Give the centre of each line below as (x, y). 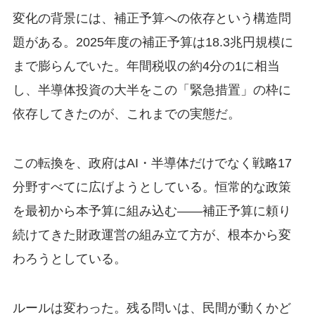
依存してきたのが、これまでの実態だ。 (126, 114)
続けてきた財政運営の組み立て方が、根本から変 (152, 235)
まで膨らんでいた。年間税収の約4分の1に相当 (146, 66)
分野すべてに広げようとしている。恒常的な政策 (152, 187)
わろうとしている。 (69, 259)
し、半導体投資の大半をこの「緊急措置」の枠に (152, 90)
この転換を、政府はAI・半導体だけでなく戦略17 (152, 163)
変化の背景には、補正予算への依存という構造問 (152, 19)
